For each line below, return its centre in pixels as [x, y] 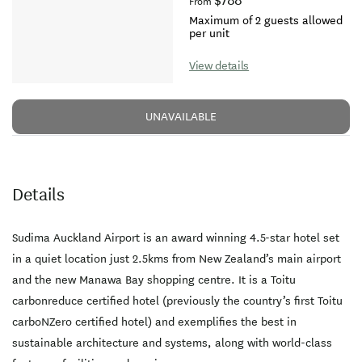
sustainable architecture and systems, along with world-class [172, 343]
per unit [209, 34]
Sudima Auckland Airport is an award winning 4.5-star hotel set [176, 238]
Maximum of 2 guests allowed [266, 21]
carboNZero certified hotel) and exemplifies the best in [154, 322]
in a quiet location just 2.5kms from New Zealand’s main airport [177, 259]
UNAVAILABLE [181, 117]
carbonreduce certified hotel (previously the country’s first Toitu [177, 301]
